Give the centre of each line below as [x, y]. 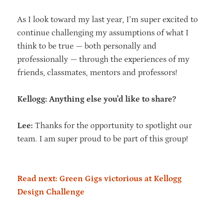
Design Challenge [52, 192]
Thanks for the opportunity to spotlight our [112, 126]
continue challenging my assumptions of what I [103, 33]
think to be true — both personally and [87, 46]
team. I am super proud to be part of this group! [104, 139]
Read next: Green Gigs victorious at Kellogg [99, 179]
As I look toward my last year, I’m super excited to [108, 20]
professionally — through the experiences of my [103, 60]
